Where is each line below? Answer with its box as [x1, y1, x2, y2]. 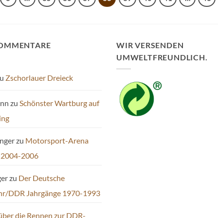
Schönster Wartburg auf [19, 98, 99, 108]
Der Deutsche [18, 173, 65, 183]
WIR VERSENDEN [116, 40, 184, 50]
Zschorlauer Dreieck [5, 73, 73, 83]
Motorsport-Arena [25, 136, 89, 145]
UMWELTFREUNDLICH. [116, 52, 208, 62]
